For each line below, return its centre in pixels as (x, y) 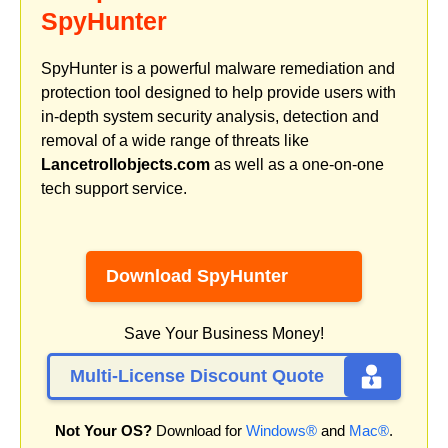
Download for (199, 431)
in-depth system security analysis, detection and (210, 116)
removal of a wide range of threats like (175, 140)
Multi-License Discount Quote (197, 376)
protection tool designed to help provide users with (218, 92)
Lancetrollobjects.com (125, 164)
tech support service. (114, 188)
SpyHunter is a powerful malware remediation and (218, 68)
